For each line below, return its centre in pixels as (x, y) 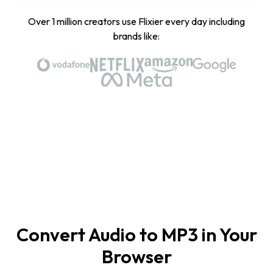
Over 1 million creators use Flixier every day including (136, 21)
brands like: (136, 36)
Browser (136, 256)
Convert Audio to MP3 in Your (136, 234)
